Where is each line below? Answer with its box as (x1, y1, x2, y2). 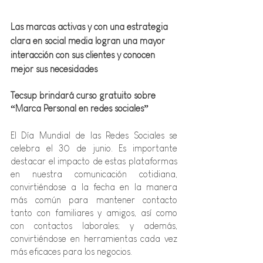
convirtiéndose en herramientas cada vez (11, 233, 177, 244)
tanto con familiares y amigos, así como (11, 207, 177, 218)
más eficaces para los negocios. (11, 246, 132, 257)
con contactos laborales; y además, (11, 220, 177, 231)
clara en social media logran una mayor (11, 35, 167, 46)
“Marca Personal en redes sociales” (11, 103, 149, 113)
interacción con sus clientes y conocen (11, 49, 157, 60)
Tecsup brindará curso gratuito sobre (11, 90, 158, 100)
